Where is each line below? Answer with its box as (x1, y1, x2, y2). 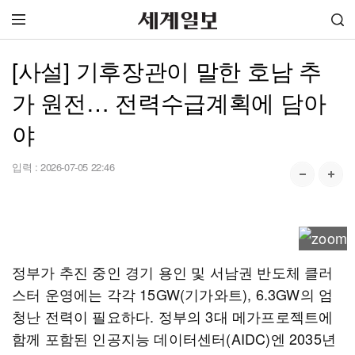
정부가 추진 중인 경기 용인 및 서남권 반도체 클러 (12, 261, 334, 282)
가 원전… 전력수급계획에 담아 (12, 86, 326, 118)
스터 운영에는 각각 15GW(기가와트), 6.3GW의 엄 (12, 284, 334, 304)
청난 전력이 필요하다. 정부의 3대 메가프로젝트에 (12, 306, 334, 326)
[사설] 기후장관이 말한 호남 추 (12, 54, 322, 86)
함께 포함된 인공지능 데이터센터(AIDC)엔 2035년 (12, 328, 337, 349)
